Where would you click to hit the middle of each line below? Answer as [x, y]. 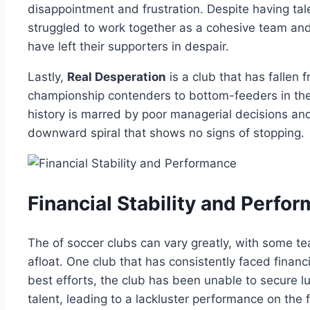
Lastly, [47, 76]
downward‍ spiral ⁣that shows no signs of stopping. [166, 133]
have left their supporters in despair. [128, 46]
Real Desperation [117, 76]
